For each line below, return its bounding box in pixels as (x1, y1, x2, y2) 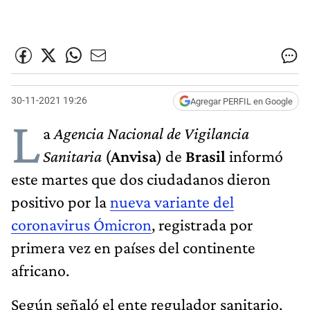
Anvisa (111, 146, 156, 165)
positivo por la (11, 192, 110, 211)
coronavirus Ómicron (11, 215, 152, 234)
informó (226, 146, 283, 165)
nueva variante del (110, 192, 234, 211)
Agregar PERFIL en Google (190, 95, 293, 107)
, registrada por (152, 215, 253, 234)
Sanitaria (43, 146, 102, 165)
